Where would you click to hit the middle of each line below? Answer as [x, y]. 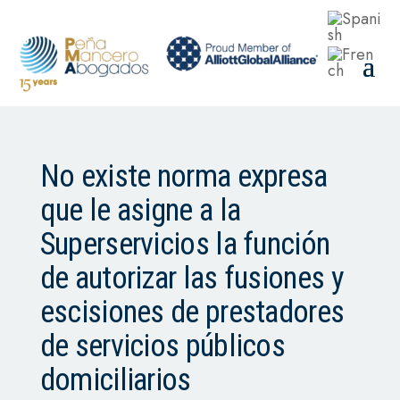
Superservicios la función [185, 244]
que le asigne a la [140, 210]
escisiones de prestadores [192, 312]
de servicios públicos [162, 346]
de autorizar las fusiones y [192, 278]
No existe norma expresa [183, 176]
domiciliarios [115, 379]
